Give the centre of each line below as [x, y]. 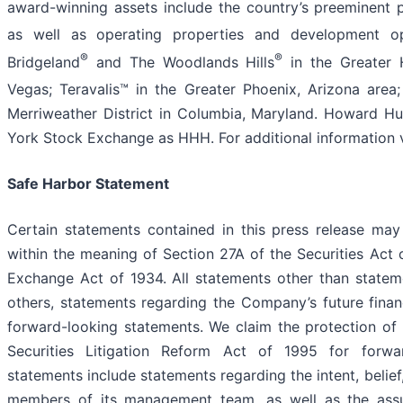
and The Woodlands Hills [182, 63]
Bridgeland [44, 63]
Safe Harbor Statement [88, 184]
